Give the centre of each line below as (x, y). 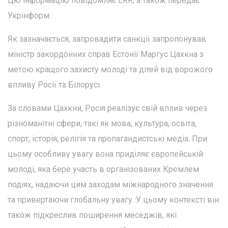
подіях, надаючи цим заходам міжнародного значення (110, 184)
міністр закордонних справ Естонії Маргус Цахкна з (106, 54)
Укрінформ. (29, 15)
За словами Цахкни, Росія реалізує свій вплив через (107, 108)
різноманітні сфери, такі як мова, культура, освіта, (102, 123)
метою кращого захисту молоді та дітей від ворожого (110, 69)
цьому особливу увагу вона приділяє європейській (105, 154)
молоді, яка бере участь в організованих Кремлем (103, 169)
